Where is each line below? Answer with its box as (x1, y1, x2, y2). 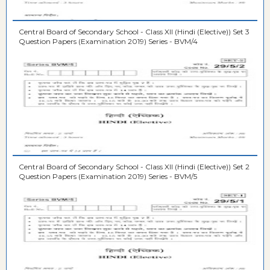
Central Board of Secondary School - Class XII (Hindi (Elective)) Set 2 (19, 162, 250, 172)
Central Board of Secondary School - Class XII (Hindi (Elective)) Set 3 (19, 27, 250, 37)
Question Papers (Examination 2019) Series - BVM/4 (19, 37, 198, 46)
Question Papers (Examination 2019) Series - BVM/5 (19, 172, 197, 181)
